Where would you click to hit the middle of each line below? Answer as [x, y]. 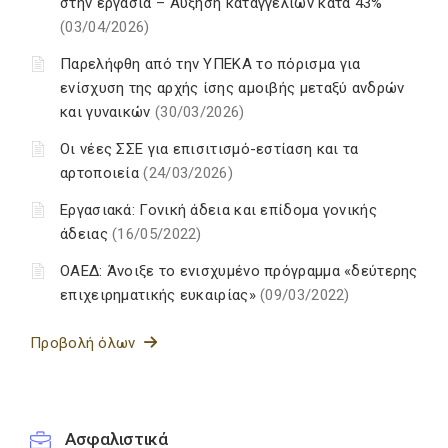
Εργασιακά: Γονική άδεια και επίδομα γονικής [218, 210]
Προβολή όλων [87, 343]
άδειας [86, 234]
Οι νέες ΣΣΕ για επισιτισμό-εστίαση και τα [209, 149]
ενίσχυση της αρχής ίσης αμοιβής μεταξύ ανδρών [232, 88]
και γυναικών [107, 112]
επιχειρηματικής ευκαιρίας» [160, 295]
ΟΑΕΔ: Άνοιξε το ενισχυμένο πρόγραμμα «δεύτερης [239, 271]
